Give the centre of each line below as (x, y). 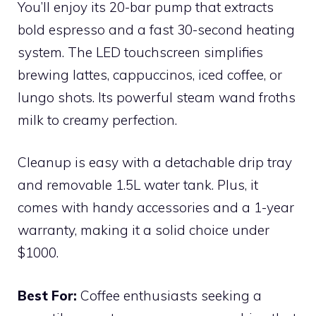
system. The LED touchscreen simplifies (140, 52)
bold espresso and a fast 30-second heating (156, 29)
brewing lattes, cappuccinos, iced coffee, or (150, 74)
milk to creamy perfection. (97, 120)
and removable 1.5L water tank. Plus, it (138, 185)
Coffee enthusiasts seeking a (169, 295)
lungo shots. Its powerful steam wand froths (157, 97)
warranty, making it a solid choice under (144, 230)
